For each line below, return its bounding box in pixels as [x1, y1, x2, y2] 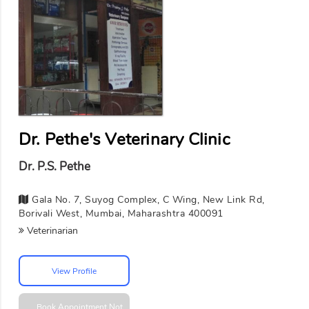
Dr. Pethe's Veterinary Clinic [19, 128, 230, 150]
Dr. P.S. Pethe [19, 159, 90, 175]
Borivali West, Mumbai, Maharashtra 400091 [19, 207, 223, 221]
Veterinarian [24, 224, 78, 238]
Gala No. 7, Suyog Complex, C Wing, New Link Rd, [28, 193, 265, 207]
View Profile [52, 265, 97, 277]
